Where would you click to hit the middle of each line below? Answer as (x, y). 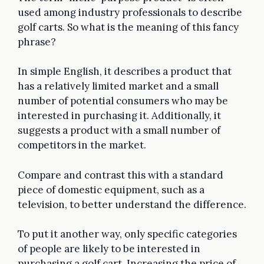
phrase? (37, 42)
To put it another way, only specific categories (127, 234)
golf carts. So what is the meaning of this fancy (128, 27)
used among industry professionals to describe (130, 12)
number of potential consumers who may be (123, 101)
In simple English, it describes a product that (125, 72)
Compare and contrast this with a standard (121, 175)
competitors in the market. (83, 145)
